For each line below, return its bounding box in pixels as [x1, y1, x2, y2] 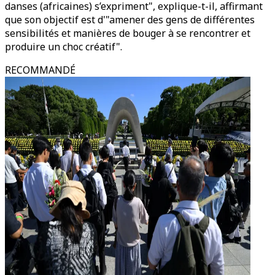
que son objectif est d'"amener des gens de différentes [5, 13, 255, 26]
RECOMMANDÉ [5, 63, 76, 77]
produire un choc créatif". [5, 40, 122, 53]
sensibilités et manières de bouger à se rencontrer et [5, 26, 250, 40]
